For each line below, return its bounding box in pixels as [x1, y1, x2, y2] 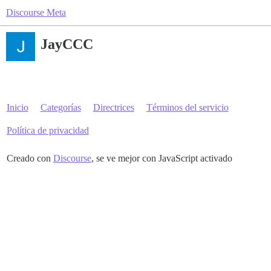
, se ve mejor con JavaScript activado [91, 153, 232, 163]
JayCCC [41, 36, 93, 52]
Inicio [6, 102, 28, 113]
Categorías [40, 102, 81, 113]
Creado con [6, 153, 53, 163]
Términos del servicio [146, 102, 229, 113]
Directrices [93, 102, 134, 113]
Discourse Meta [6, 7, 66, 18]
